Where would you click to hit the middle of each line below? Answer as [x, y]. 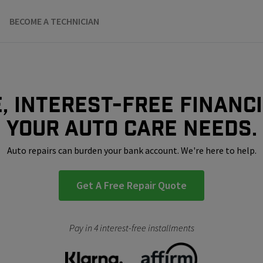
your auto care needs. [131, 128]
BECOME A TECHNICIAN [54, 21]
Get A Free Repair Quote [131, 186]
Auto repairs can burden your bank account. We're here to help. [131, 151]
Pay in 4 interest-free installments [131, 228]
